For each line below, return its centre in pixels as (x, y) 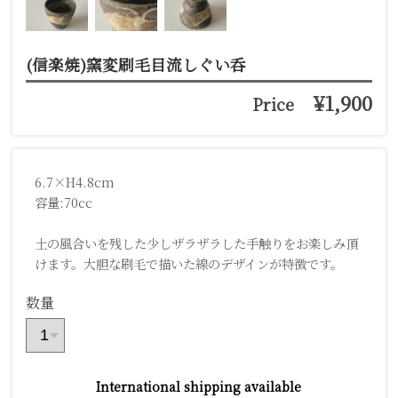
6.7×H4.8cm (74, 182)
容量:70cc (63, 203)
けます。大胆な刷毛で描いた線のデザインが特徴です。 (188, 264)
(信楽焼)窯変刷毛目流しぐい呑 (135, 64)
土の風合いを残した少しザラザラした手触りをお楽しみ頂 (196, 243)
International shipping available (199, 387)
